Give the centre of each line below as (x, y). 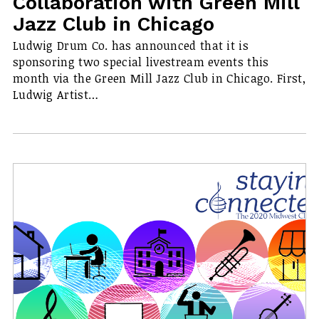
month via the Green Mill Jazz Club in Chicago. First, (159, 79)
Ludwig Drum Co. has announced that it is (130, 46)
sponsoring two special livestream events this (141, 62)
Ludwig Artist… (56, 95)
